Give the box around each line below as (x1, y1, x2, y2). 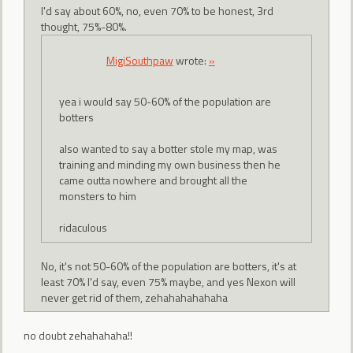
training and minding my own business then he (58, 156, 281, 173)
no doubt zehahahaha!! (24, 327, 132, 344)
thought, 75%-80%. (41, 18, 128, 35)
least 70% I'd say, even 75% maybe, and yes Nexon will (41, 273, 296, 290)
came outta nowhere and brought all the (58, 172, 247, 189)
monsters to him (58, 188, 136, 205)
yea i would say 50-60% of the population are (58, 93, 271, 110)
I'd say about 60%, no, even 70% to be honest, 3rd (41, 2, 274, 20)
